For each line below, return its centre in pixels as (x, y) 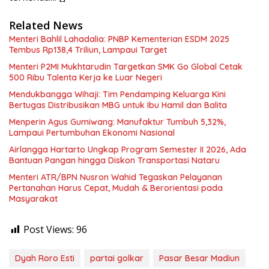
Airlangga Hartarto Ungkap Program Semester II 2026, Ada (128, 150)
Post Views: (49, 229)
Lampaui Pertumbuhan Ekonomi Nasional (92, 133)
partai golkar (117, 258)
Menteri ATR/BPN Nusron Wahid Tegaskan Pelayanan (116, 177)
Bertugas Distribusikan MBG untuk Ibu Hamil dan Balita (118, 105)
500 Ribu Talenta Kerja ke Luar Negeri (86, 77)
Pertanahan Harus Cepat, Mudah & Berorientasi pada (116, 188)
